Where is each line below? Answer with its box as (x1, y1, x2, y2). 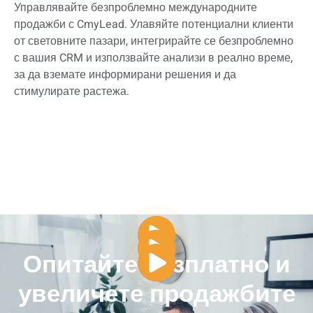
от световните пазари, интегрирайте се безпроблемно (14, 33, 293, 50)
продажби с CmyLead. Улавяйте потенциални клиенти (14, 16, 293, 34)
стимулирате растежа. (14, 83, 129, 101)
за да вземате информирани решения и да (14, 66, 236, 84)
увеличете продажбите (17, 277, 296, 310)
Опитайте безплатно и (22, 248, 291, 281)
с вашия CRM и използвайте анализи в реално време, (14, 50, 293, 67)
